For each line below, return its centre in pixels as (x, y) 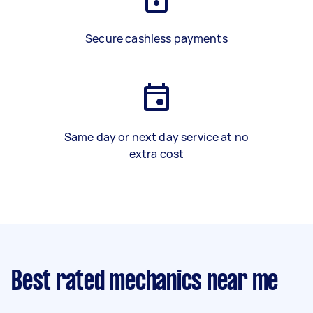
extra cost (156, 154)
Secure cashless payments (156, 38)
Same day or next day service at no (156, 137)
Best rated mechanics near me (145, 282)
